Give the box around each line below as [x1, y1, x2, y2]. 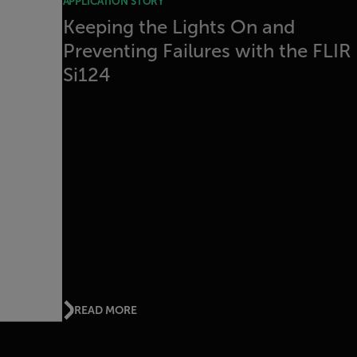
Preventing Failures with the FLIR [62, 41, 351, 61]
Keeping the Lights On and [62, 17, 295, 37]
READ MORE [74, 304, 137, 317]
